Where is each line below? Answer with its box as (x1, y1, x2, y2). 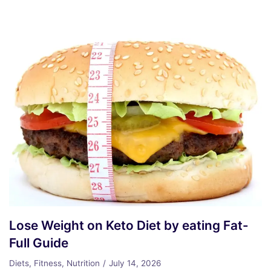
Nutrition (67, 258, 100, 269)
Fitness (34, 258, 62, 269)
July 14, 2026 (109, 258, 161, 269)
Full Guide (9, 235, 68, 251)
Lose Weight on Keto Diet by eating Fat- (9, 218, 249, 233)
